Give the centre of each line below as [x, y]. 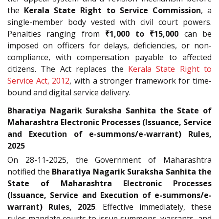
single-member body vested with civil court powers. [109, 22]
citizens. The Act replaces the [68, 69]
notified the [30, 171]
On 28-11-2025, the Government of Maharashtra [109, 160]
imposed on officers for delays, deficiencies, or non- [109, 46]
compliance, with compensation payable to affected [109, 57]
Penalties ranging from [56, 34]
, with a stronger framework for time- [141, 81]
